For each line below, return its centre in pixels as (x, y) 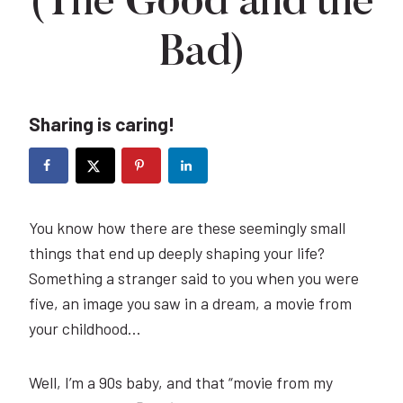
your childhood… (85, 328)
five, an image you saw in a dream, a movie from (190, 303)
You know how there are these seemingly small (187, 227)
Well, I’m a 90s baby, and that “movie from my (181, 382)
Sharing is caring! (102, 123)
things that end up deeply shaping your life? (177, 252)
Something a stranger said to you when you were (194, 278)
